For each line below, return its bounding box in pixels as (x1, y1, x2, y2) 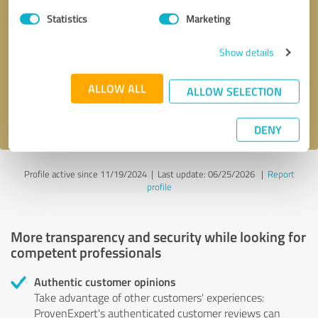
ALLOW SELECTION (187, 82, 282, 99)
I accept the (11, 104, 65, 119)
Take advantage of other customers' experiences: (34, 289, 264, 305)
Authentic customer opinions (34, 273, 176, 290)
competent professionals (11, 241, 161, 262)
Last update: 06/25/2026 (157, 167, 255, 180)
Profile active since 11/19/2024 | (23, 167, 158, 180)
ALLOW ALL (88, 79, 146, 97)
